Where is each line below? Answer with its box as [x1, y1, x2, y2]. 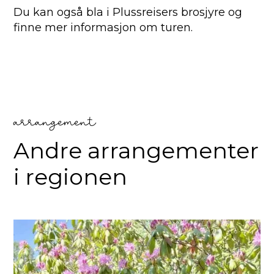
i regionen [13, 163, 128, 191]
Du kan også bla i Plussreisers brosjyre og [13, 6, 243, 20]
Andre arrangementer [13, 137, 259, 165]
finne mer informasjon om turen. [13, 21, 193, 35]
